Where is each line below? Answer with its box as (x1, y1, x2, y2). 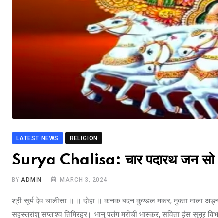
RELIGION (69, 135, 98, 142)
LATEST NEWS (16, 135, 59, 142)
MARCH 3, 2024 (60, 176, 108, 183)
